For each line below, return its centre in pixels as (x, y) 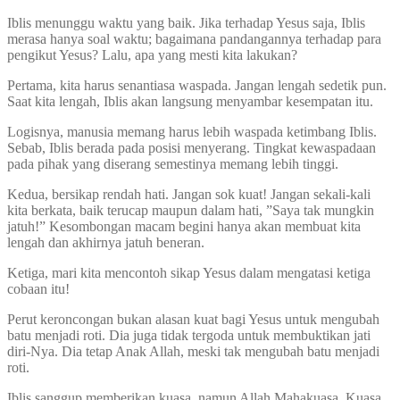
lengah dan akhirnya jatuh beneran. (106, 242)
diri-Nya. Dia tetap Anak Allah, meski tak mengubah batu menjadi (193, 351)
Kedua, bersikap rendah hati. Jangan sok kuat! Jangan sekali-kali (189, 194)
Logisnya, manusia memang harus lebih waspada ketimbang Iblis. (192, 132)
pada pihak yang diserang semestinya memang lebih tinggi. (173, 164)
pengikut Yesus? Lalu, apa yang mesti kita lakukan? (152, 55)
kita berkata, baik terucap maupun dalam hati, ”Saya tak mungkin (191, 210)
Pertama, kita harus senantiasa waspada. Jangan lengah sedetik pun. (197, 85)
